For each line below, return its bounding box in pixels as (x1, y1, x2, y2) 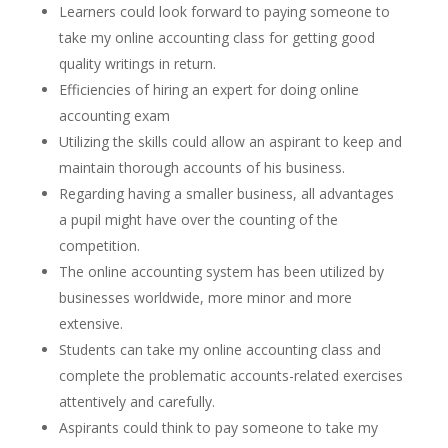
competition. (58, 236, 140, 256)
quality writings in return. (58, 54, 216, 74)
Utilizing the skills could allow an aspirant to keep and (58, 132, 402, 152)
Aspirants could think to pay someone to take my (58, 418, 378, 438)
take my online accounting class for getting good (58, 28, 375, 48)
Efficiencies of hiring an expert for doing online (58, 80, 359, 100)
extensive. (58, 314, 123, 334)
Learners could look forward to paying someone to (58, 2, 390, 22)
